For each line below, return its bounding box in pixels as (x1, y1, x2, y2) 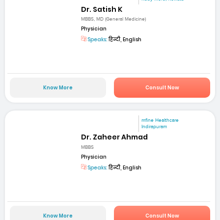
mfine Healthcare (141, 117, 179, 124)
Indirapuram (141, 124, 167, 130)
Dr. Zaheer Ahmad (81, 132, 148, 142)
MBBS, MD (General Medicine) (81, 16, 146, 22)
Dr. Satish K (81, 4, 123, 14)
